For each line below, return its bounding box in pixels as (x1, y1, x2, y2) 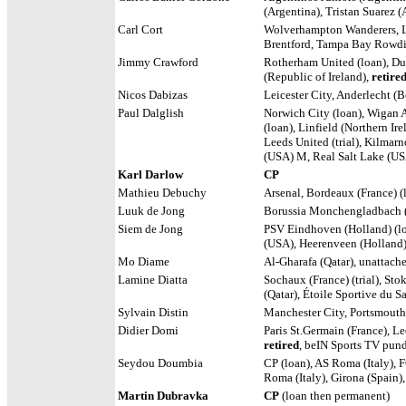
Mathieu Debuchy (118, 186, 207, 199)
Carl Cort (118, 23, 163, 36)
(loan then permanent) (279, 389, 390, 402)
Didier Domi (118, 324, 179, 337)
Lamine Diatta (118, 273, 188, 286)
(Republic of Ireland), (264, 70, 372, 83)
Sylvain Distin (118, 305, 188, 319)
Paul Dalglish (118, 106, 184, 120)
